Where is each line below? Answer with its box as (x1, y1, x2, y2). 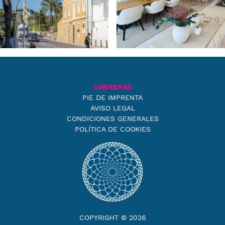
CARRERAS (93, 83, 132, 91)
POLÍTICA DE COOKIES (74, 125, 151, 134)
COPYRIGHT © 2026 (79, 213, 146, 221)
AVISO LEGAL (90, 104, 135, 113)
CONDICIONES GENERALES (66, 115, 159, 123)
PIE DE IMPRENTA (82, 93, 143, 102)
